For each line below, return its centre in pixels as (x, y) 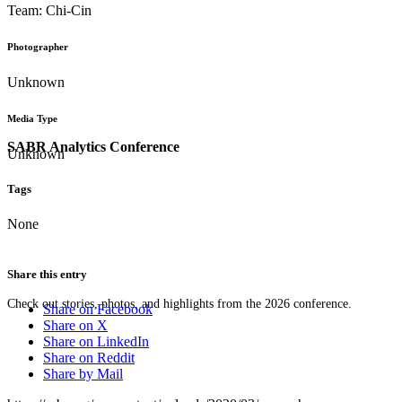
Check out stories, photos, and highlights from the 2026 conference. (179, 303)
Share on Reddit (89, 357)
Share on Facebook (98, 309)
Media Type (32, 119)
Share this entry (47, 274)
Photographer (38, 47)
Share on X (75, 325)
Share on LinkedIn (96, 341)
